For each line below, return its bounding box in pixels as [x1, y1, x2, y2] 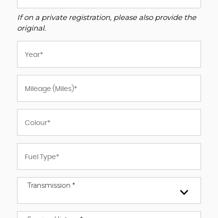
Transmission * [27, 181, 75, 190]
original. [17, 23, 46, 33]
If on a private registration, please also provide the [17, 13, 196, 22]
